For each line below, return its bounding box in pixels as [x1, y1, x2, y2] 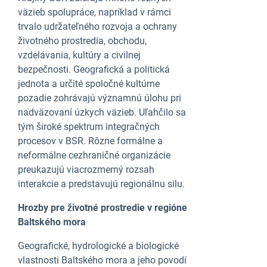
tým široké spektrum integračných [18, 121, 160, 132]
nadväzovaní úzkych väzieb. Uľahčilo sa [18, 107, 186, 118]
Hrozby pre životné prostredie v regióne [18, 202, 187, 213]
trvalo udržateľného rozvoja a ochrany [18, 21, 177, 32]
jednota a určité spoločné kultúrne [18, 78, 160, 89]
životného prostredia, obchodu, [18, 35, 147, 46]
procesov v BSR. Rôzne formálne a [18, 135, 163, 147]
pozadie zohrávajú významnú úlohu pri [18, 92, 181, 104]
